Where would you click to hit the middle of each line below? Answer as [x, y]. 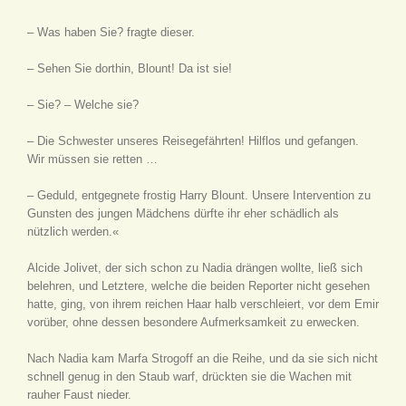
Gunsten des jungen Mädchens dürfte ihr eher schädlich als [183, 213]
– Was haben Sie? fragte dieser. [111, 32]
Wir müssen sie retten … [92, 159]
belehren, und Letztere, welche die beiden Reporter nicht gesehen [198, 286]
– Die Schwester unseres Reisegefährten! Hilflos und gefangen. [193, 141]
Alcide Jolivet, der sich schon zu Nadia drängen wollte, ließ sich [195, 268]
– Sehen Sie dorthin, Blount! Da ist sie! [130, 68]
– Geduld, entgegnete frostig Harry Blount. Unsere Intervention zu [199, 195]
